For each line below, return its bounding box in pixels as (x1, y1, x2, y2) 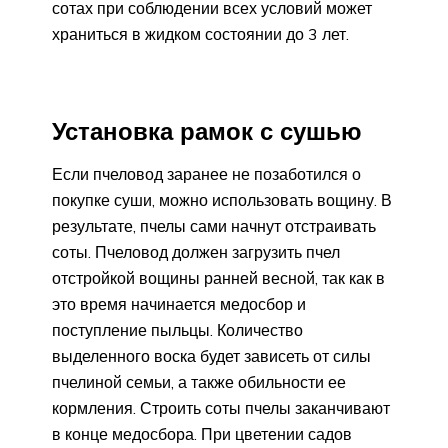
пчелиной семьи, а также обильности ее (52, 372, 346, 393)
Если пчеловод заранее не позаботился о (52, 164, 361, 185)
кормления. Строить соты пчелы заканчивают (52, 398, 390, 419)
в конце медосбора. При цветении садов (52, 424, 352, 445)
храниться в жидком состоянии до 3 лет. (52, 23, 349, 44)
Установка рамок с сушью (52, 115, 362, 146)
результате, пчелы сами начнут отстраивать (52, 216, 376, 237)
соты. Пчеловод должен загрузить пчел (52, 242, 340, 263)
